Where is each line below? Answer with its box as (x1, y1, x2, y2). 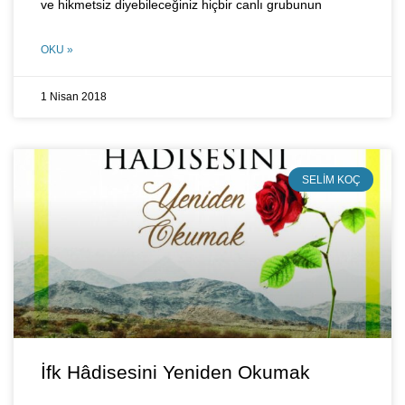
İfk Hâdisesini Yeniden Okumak (41, 362, 310, 383)
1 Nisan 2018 (41, 90, 107, 104)
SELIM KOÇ (301, 173, 361, 186)
